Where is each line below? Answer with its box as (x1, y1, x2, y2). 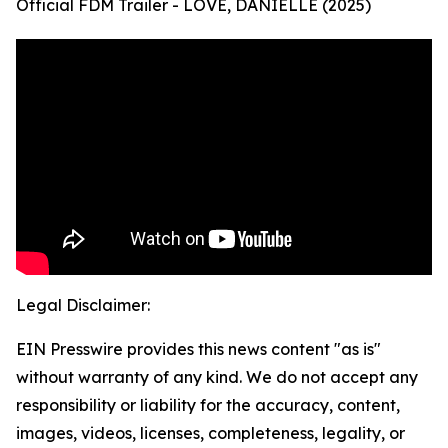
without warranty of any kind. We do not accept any (16, 367, 418, 388)
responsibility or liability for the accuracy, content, (16, 395, 400, 416)
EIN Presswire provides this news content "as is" (16, 339, 381, 360)
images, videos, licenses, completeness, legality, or (16, 423, 405, 444)
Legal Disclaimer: (16, 295, 150, 316)
